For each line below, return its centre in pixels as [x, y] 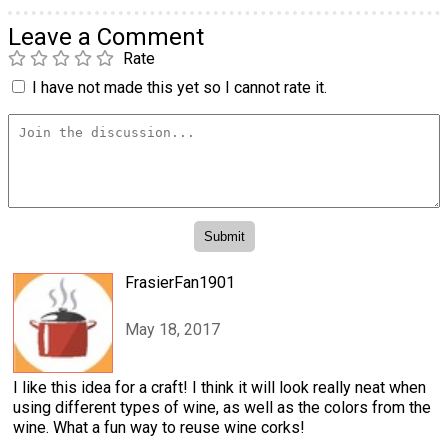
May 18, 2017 [172, 329]
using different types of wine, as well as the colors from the [222, 408]
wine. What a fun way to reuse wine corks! [159, 428]
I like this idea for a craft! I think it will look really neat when [219, 388]
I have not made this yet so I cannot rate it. [179, 88]
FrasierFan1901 [180, 283]
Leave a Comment [106, 37]
